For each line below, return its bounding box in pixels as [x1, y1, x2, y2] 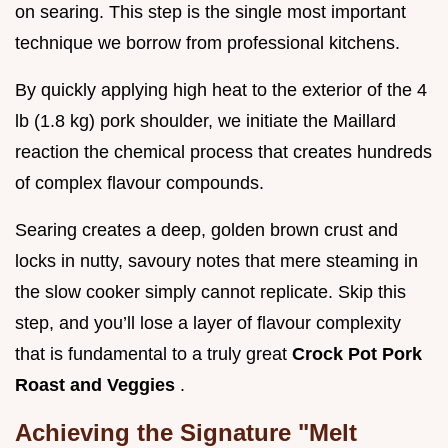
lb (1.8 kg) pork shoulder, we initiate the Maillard [15, 111, 396, 132]
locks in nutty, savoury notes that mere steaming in [15, 251, 418, 272]
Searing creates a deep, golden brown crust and [15, 220, 398, 241]
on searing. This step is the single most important [15, 2, 406, 23]
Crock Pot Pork [292, 344, 422, 365]
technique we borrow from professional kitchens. [15, 33, 400, 54]
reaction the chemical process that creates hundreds [15, 142, 432, 163]
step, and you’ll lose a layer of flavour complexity [15, 313, 401, 334]
